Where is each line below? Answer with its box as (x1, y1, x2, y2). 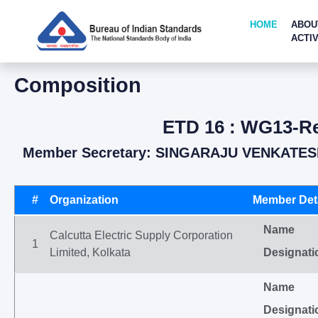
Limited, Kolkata (50, 246, 131, 258)
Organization (50, 194, 119, 206)
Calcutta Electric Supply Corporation (50, 229, 233, 241)
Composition (14, 74, 141, 97)
